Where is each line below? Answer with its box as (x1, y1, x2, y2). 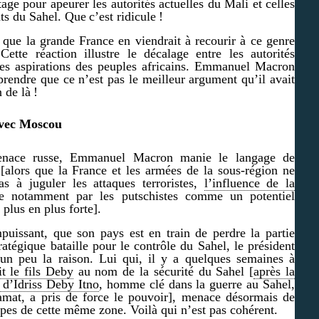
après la (253, 263, 296, 278)
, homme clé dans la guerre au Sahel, (99, 276, 296, 291)
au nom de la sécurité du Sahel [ (73, 263, 254, 278)
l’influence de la (204, 175, 296, 190)
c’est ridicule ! (88, 9, 163, 23)
